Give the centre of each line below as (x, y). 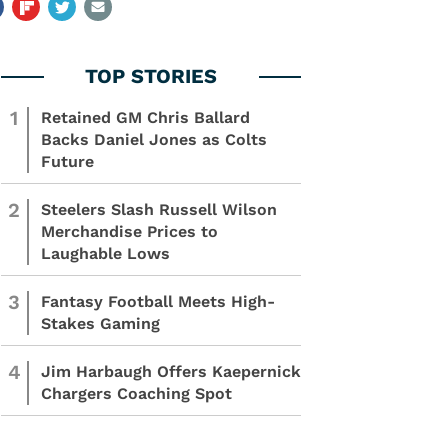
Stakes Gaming (100, 323)
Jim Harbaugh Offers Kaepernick (171, 371)
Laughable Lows (105, 253)
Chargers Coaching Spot (136, 393)
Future (67, 161)
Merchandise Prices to (129, 231)
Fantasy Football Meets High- (158, 301)
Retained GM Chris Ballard (145, 117)
